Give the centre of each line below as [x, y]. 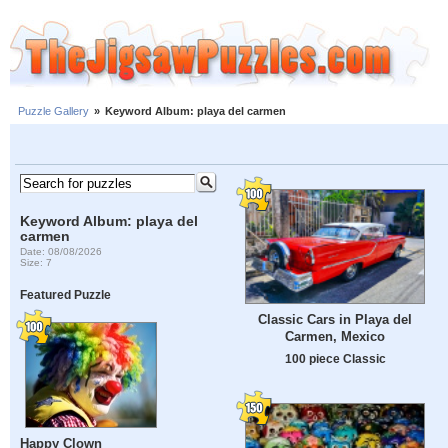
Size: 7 [36, 262]
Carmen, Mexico [335, 336]
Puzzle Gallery [53, 111]
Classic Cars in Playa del [335, 319]
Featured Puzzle [66, 295]
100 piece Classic [335, 358]
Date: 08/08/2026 [61, 251]
